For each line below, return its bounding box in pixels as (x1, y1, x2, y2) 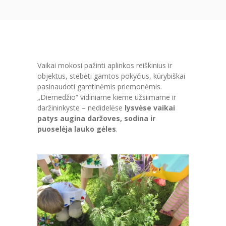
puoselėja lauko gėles (37, 124, 116, 134)
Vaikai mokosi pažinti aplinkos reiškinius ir (37, 60, 172, 70)
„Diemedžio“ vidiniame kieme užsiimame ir (37, 92, 176, 102)
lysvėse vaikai (125, 102, 175, 112)
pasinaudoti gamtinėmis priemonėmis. (37, 81, 162, 91)
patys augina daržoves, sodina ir (37, 113, 155, 123)
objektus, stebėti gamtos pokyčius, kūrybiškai (37, 71, 185, 81)
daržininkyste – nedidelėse (37, 102, 125, 112)
